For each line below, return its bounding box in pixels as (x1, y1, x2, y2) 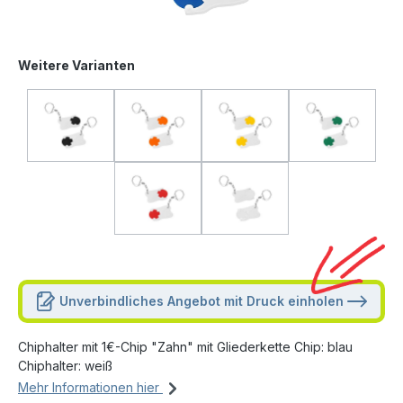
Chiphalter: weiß (18, 358, 112, 373)
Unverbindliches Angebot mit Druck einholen (56, 293, 347, 309)
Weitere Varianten (18, 58, 135, 73)
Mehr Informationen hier (18, 380, 163, 395)
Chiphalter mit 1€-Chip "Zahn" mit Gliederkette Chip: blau (18, 339, 353, 354)
